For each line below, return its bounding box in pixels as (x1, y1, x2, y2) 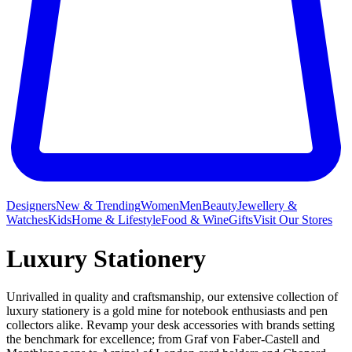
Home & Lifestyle (71, 213, 161, 227)
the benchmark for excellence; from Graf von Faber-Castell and (6, 332, 320, 346)
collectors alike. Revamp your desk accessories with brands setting (6, 318, 335, 332)
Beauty (202, 199, 237, 213)
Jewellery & (237, 199, 297, 213)
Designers (6, 199, 56, 213)
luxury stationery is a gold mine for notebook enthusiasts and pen (6, 304, 328, 318)
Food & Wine (161, 213, 229, 227)
